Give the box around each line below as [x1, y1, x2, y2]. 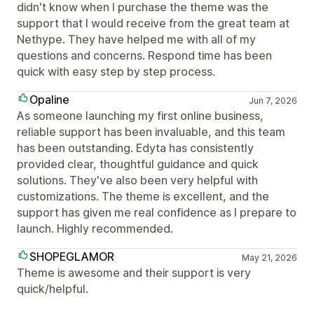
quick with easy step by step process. [17, 64, 215, 78]
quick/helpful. [17, 282, 88, 296]
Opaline [29, 93, 69, 107]
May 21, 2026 [241, 252, 297, 263]
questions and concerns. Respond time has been [17, 48, 272, 62]
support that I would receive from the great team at [17, 16, 289, 30]
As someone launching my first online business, [17, 109, 264, 123]
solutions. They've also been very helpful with [17, 173, 258, 187]
